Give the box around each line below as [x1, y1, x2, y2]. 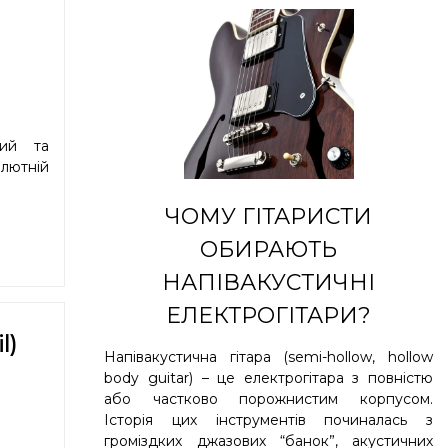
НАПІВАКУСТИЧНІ [162, 268, 376, 296]
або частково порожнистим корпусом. [104, 389, 433, 408]
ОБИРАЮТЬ [200, 235, 338, 263]
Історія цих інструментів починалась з [104, 410, 433, 429]
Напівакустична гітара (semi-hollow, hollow [104, 347, 433, 366]
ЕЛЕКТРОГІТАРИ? [166, 301, 372, 329]
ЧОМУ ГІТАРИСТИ [165, 202, 373, 230]
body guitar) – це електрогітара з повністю [104, 368, 433, 387]
